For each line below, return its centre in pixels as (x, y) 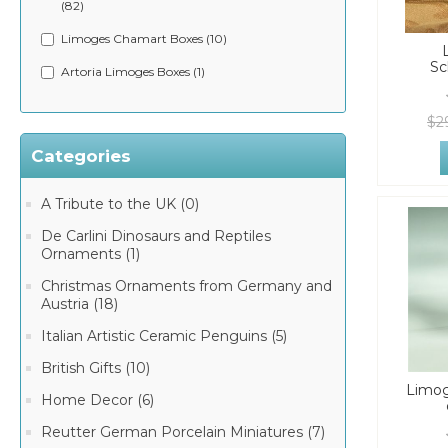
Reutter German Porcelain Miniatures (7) (183, 432)
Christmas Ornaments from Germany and (186, 286)
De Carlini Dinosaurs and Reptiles (156, 236)
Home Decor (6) (97, 400)
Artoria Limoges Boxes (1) (133, 71)
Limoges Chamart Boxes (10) (144, 38)
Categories (81, 156)
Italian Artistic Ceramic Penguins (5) (164, 336)
